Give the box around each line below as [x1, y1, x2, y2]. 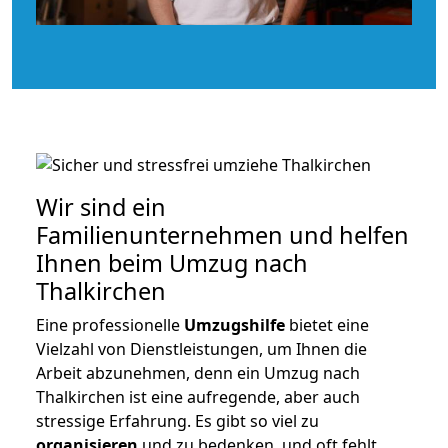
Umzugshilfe [184, 313, 285, 336]
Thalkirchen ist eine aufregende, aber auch [36, 385, 360, 408]
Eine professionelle [36, 313, 184, 336]
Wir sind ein [36, 190, 166, 223]
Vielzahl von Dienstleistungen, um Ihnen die [36, 337, 367, 360]
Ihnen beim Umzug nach [36, 246, 308, 279]
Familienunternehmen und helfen [36, 218, 409, 251]
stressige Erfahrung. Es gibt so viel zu [36, 409, 319, 432]
